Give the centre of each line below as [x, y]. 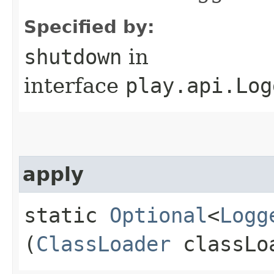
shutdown [73, 57]
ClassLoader [103, 244]
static [67, 215]
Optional [158, 215]
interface [75, 85]
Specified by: [89, 27]
